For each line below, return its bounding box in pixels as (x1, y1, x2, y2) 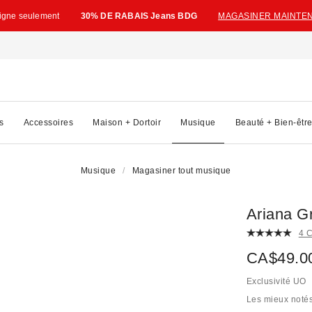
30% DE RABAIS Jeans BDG (80, 10, 198, 21)
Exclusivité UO (246, 276, 306, 286)
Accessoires (23, 117, 73, 127)
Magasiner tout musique (132, 166, 231, 175)
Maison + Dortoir (93, 117, 161, 127)
